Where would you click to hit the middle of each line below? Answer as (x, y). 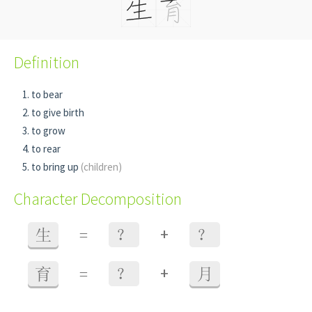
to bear (47, 94)
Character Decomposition (98, 199)
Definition (47, 62)
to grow (48, 131)
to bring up (56, 167)
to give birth (58, 112)
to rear (46, 149)
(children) (101, 167)
